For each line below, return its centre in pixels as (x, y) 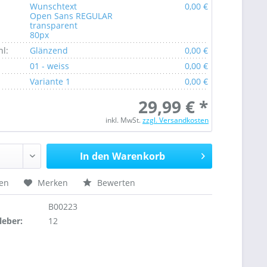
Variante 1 (50, 82)
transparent (54, 26)
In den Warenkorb (122, 156)
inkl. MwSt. (124, 120)
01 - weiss (50, 66)
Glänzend (49, 51)
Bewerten (115, 183)
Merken (53, 183)
